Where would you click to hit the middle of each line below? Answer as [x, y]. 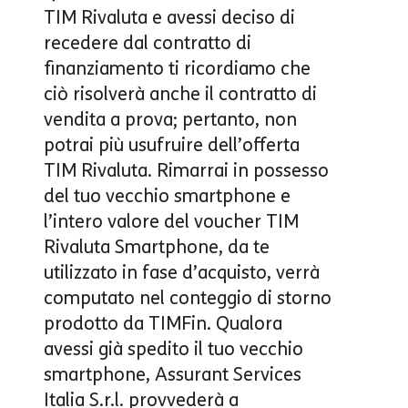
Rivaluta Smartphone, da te [157, 246]
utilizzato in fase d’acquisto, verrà [182, 272]
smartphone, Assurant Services [173, 374]
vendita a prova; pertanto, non [170, 119]
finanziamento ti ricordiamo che [177, 68]
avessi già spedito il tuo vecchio [173, 348]
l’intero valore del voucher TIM [171, 221]
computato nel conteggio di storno [188, 297]
